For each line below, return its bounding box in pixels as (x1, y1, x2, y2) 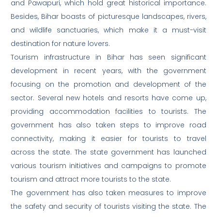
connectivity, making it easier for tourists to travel (11, 134, 206, 144)
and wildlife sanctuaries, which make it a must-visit (11, 25, 206, 35)
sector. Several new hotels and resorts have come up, (11, 93, 206, 103)
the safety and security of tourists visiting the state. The (11, 201, 206, 212)
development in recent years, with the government (11, 66, 206, 76)
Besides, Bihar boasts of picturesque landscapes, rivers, (11, 12, 206, 22)
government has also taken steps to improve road (11, 120, 206, 130)
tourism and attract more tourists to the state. (11, 174, 171, 185)
